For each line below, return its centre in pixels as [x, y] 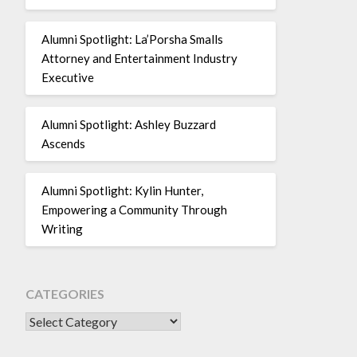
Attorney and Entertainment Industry [139, 59]
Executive [67, 78]
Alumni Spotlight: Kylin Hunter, [122, 191]
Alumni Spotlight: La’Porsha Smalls [132, 39]
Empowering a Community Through [134, 210]
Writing [63, 229]
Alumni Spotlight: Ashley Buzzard [128, 125]
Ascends [63, 144]
